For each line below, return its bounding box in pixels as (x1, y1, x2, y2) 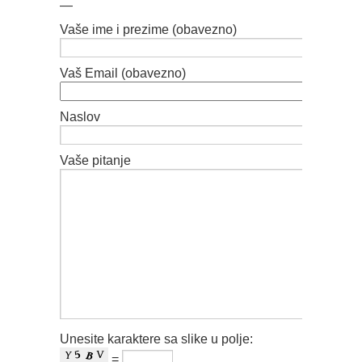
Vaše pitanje (60, 154, 131, 168)
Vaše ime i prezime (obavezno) (60, 23, 237, 37)
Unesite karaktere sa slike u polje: (60, 332, 253, 347)
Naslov (60, 110, 100, 124)
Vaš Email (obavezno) (60, 66, 186, 81)
